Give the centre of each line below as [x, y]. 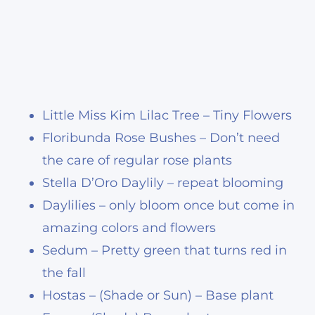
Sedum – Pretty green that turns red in [165, 250]
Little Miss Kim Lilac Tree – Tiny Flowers [167, 115]
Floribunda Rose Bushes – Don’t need [161, 137]
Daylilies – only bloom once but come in [168, 205]
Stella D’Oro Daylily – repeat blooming [163, 182]
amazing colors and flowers [129, 227]
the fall [64, 272]
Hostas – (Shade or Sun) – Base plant [158, 295]
